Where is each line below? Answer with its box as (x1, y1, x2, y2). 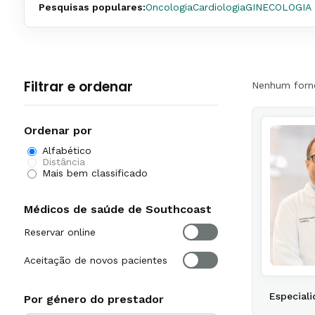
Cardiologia (193, 1, 245, 13)
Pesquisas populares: (39, 1, 146, 13)
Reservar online (24, 226, 96, 238)
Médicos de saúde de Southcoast (24, 202, 212, 216)
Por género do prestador (24, 292, 164, 306)
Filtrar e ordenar (24, 77, 133, 96)
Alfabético (42, 145, 91, 156)
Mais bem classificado (42, 167, 148, 179)
